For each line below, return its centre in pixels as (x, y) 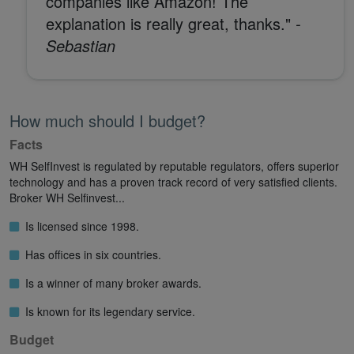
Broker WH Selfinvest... (67, 198)
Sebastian (81, 46)
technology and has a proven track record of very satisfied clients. (173, 182)
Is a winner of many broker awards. (110, 283)
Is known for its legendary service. (107, 312)
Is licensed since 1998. (79, 226)
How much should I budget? (107, 121)
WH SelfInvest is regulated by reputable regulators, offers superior (174, 166)
